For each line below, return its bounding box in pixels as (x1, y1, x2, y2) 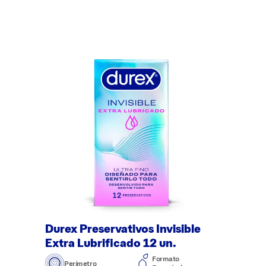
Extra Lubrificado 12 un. (45, 235, 176, 250)
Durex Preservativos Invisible (45, 221, 201, 236)
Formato (152, 254, 180, 263)
